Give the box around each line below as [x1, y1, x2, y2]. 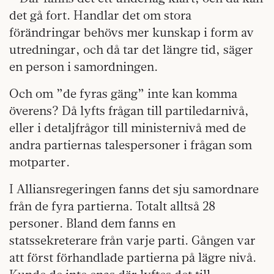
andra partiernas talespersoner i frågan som [9, 137, 252, 153]
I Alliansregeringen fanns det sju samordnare [9, 181, 259, 197]
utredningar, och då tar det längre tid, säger [9, 42, 253, 57]
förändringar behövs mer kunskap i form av [9, 24, 254, 40]
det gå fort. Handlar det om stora [9, 7, 191, 23]
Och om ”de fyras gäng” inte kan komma [9, 86, 237, 102]
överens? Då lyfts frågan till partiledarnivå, [9, 103, 249, 119]
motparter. [9, 154, 70, 170]
